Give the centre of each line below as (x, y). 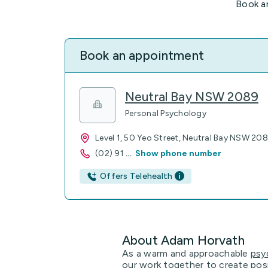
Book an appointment (142, 55)
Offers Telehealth (136, 176)
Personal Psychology (166, 113)
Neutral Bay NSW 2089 (192, 97)
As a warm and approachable (186, 253)
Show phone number (178, 153)
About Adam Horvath (183, 240)
